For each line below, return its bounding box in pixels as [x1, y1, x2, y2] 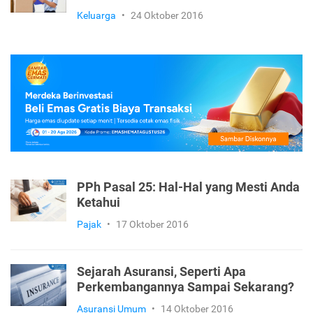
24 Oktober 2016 [131, 10, 203, 22]
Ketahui [77, 196, 120, 210]
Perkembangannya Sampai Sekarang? [77, 280, 294, 295]
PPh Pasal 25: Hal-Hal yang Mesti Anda [77, 180, 300, 195]
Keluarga [77, 10, 116, 22]
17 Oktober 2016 [116, 219, 189, 231]
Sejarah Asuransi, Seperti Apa [77, 265, 246, 279]
